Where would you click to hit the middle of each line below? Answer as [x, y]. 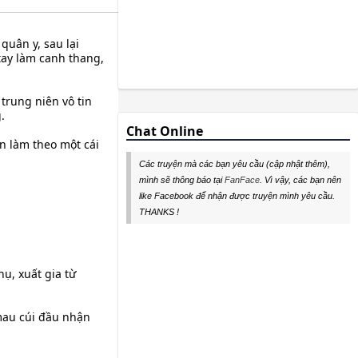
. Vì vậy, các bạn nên [300, 179]
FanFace [242, 179]
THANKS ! [159, 211]
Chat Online [165, 131]
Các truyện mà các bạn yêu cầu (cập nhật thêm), [235, 163]
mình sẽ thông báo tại [182, 179]
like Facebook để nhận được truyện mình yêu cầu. [237, 195]
